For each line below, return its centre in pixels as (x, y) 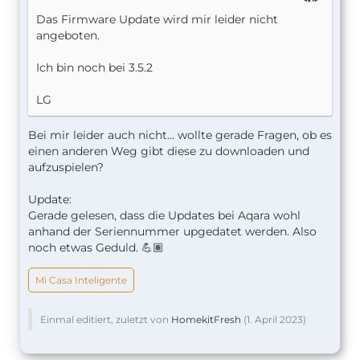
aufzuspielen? (66, 167)
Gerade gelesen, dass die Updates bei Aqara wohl (164, 215)
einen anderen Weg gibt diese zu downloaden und (169, 151)
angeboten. (68, 35)
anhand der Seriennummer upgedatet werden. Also (172, 231)
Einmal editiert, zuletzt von (106, 319)
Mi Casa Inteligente (81, 280)
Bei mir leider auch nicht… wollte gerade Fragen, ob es (180, 135)
